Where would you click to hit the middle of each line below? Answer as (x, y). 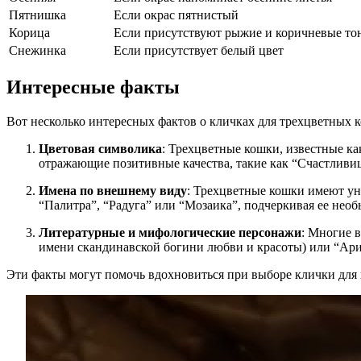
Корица (29, 33)
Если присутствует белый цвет (199, 51)
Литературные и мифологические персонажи (170, 233)
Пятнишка (37, 15)
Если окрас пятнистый (176, 15)
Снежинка (37, 51)
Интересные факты (93, 87)
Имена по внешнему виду (113, 191)
